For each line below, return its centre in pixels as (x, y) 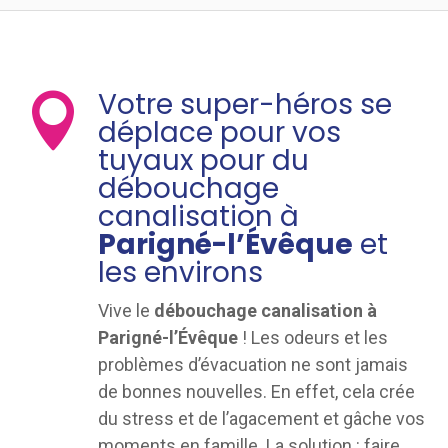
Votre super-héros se (244, 104)
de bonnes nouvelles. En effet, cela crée (256, 391)
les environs (180, 272)
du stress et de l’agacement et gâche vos (261, 418)
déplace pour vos (219, 132)
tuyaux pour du (203, 160)
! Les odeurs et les (312, 337)
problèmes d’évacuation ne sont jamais (252, 364)
